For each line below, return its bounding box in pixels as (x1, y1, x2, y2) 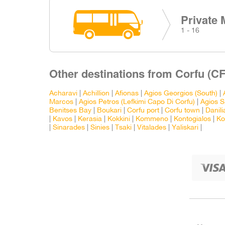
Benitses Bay (49, 107, 91, 114)
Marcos (49, 99, 73, 105)
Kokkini (107, 116, 130, 123)
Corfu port (127, 107, 159, 114)
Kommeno (136, 116, 168, 123)
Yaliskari (172, 125, 198, 131)
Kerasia (78, 116, 102, 123)
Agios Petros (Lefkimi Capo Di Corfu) (79, 99, 195, 105)
